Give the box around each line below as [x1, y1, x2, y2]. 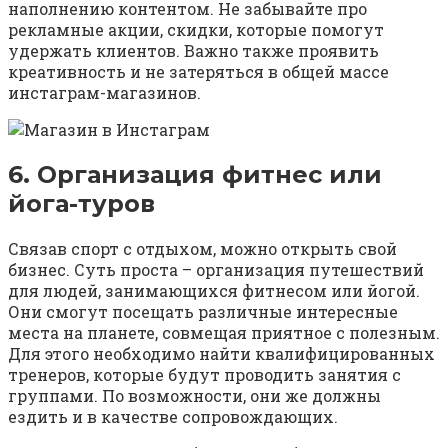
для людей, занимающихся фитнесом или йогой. [8, 280, 420, 302]
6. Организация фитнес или [8, 160, 382, 190]
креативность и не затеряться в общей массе [8, 61, 389, 83]
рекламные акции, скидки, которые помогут [8, 19, 384, 41]
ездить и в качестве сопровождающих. [8, 406, 338, 428]
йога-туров [8, 189, 155, 219]
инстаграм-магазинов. [8, 82, 201, 104]
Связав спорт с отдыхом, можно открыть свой [8, 238, 397, 260]
